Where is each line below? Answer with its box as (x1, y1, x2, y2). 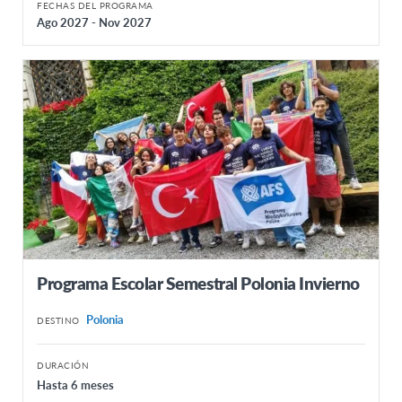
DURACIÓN (37, 359, 89, 372)
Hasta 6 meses (37, 376, 114, 394)
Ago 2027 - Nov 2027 (37, 13, 152, 31)
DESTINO (37, 314, 80, 328)
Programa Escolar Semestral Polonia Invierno (37, 271, 360, 296)
